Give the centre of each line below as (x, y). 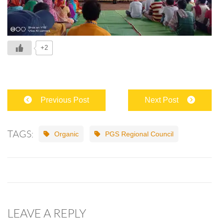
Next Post (162, 100)
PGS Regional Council (139, 134)
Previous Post (65, 100)
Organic (66, 134)
